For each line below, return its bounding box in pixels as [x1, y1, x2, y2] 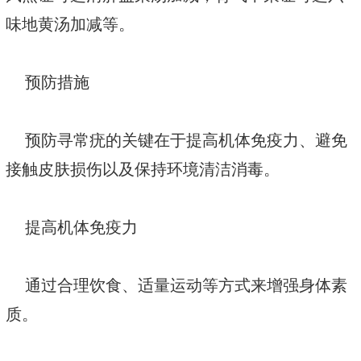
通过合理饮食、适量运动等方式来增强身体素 [6, 276, 347, 295]
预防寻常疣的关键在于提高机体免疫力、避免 [6, 131, 347, 150]
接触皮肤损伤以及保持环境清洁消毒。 [6, 160, 280, 179]
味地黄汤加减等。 [6, 15, 135, 34]
